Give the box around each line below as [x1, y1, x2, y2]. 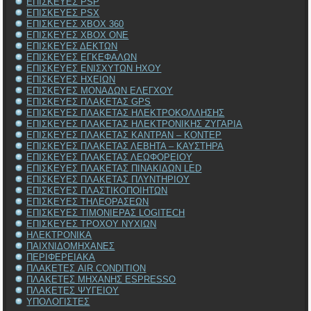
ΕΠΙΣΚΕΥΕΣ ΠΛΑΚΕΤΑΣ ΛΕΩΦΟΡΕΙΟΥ [26, 152, 193, 163]
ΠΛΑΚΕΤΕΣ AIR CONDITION [26, 263, 146, 274]
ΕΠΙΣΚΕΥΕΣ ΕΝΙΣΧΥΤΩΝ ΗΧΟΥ [26, 63, 162, 74]
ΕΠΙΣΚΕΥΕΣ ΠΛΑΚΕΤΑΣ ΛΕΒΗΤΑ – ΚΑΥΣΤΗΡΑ [26, 141, 224, 152]
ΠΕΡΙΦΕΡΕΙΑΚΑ [26, 252, 96, 263]
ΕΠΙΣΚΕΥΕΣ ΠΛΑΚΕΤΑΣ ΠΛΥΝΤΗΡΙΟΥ [26, 174, 190, 185]
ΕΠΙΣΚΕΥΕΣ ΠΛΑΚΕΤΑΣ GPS [26, 96, 151, 108]
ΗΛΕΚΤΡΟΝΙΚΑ [26, 230, 92, 241]
